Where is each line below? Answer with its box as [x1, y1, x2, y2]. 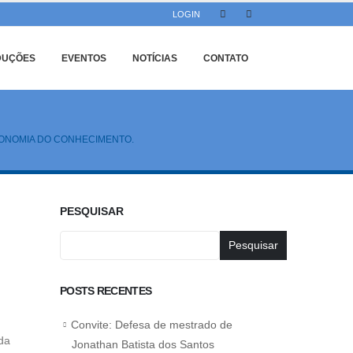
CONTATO [203, 53, 248, 64]
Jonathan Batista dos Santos [72, 338, 214, 351]
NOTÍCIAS [132, 53, 177, 64]
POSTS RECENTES [60, 284, 152, 297]
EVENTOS [61, 53, 106, 64]
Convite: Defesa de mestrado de [71, 318, 232, 331]
